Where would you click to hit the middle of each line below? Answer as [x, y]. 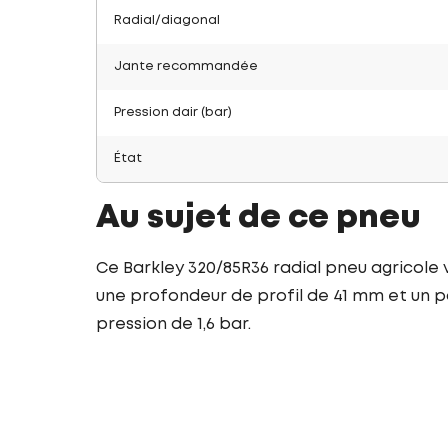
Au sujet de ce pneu [258, 218]
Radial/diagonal [167, 20]
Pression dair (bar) [173, 112]
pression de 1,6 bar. [173, 324]
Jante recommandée [186, 66]
